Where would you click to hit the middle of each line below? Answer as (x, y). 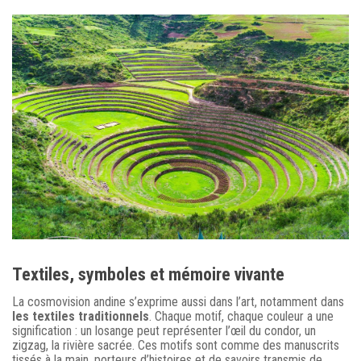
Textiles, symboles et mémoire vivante (148, 274)
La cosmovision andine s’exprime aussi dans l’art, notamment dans (178, 301)
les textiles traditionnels (81, 316)
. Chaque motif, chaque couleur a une (241, 316)
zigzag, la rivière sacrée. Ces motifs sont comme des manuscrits (176, 345)
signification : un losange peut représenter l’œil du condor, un (164, 330)
